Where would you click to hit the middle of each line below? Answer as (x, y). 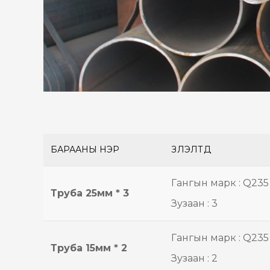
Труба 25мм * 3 (90, 193)
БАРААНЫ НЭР (85, 149)
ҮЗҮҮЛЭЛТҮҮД (191, 149)
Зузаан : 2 (194, 258)
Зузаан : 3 (194, 203)
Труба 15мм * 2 (89, 248)
